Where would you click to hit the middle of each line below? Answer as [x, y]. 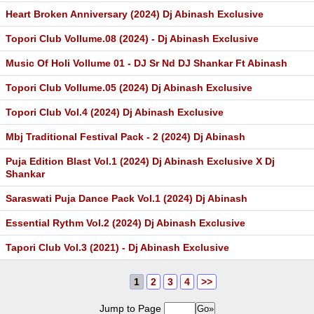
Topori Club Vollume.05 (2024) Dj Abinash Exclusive [129, 88]
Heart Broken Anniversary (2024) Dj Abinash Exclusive [135, 14]
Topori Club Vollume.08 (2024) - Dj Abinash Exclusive [132, 39]
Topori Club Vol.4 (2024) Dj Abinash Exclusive [115, 112]
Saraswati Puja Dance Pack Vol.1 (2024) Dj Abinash [127, 198]
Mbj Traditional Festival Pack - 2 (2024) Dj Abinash [125, 137]
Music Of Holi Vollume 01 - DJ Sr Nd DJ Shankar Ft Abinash [146, 63]
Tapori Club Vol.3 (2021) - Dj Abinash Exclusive [117, 247]
